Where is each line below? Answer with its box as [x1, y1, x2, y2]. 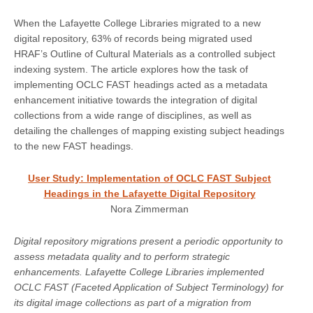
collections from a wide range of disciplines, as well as [14, 109, 252, 121]
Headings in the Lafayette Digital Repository [43, 187, 256, 199]
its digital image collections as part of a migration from [14, 296, 252, 308]
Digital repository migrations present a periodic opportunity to [14, 235, 283, 247]
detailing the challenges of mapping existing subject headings [14, 124, 284, 136]
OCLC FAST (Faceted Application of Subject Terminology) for [14, 281, 284, 293]
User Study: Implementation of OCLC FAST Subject [28, 172, 271, 184]
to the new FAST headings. [14, 140, 133, 152]
